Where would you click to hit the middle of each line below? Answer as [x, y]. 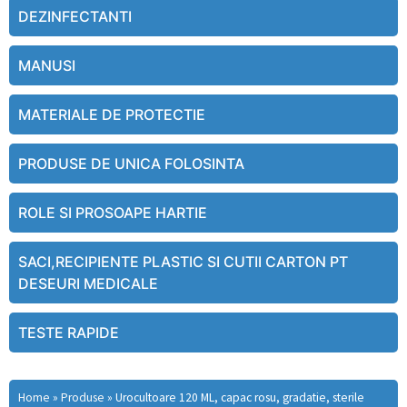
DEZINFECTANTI [75, 17]
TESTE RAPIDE [69, 333]
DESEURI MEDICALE [88, 284]
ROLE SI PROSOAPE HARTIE [113, 213]
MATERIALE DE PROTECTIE [112, 115]
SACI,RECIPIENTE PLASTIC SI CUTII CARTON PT [183, 262]
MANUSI [47, 66]
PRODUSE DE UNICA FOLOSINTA [131, 164]
